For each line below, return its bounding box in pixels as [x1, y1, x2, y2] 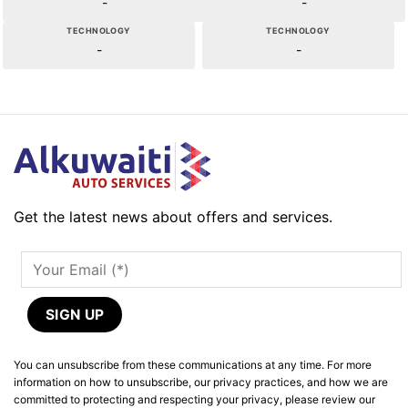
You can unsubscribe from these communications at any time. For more [14, 358, 372, 372]
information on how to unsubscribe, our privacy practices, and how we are [14, 375, 388, 390]
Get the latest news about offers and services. [14, 207, 332, 226]
